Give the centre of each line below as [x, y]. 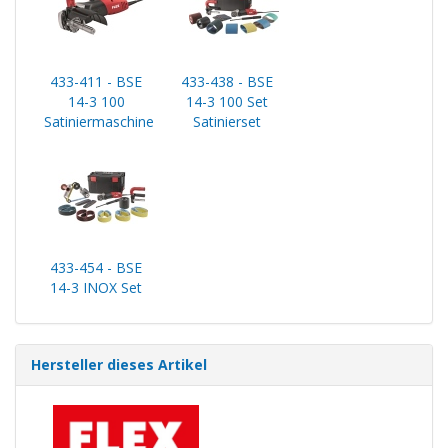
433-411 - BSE [96, 81]
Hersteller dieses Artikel [119, 364]
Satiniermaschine [99, 121]
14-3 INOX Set [96, 287]
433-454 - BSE [96, 267]
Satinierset [227, 121]
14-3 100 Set [227, 101]
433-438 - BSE [227, 81]
